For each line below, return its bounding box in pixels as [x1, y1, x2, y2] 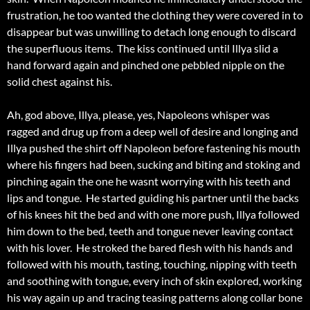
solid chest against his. [7, 75, 116, 89]
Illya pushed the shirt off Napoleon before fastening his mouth [7, 141, 300, 155]
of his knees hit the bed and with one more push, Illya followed [7, 208, 300, 221]
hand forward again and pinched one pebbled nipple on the [7, 58, 284, 72]
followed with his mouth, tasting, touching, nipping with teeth [7, 257, 297, 271]
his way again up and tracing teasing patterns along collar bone [7, 291, 302, 304]
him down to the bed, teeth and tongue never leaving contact [7, 224, 293, 238]
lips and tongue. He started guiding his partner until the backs [7, 191, 299, 205]
